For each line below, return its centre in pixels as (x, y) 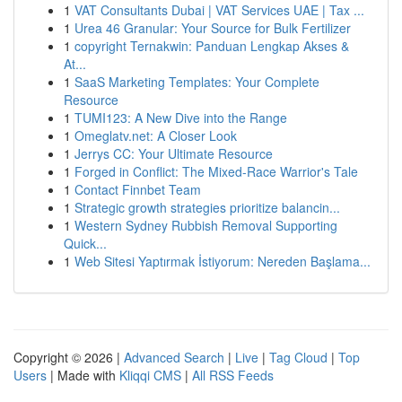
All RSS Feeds (233, 375)
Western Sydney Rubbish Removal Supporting (206, 225)
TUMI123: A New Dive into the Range (181, 118)
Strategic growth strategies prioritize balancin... (207, 207)
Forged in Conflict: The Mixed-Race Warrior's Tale (216, 171)
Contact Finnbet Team (138, 189)
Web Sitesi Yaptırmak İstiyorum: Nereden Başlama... (223, 261)
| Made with (83, 375)
